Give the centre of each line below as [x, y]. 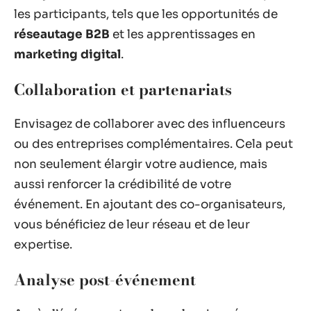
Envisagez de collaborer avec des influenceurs [150, 124]
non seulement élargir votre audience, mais [141, 164]
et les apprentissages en [183, 34]
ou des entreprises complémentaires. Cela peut [153, 144]
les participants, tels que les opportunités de [146, 14]
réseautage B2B [62, 34]
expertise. [43, 245]
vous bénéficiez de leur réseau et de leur [132, 225]
